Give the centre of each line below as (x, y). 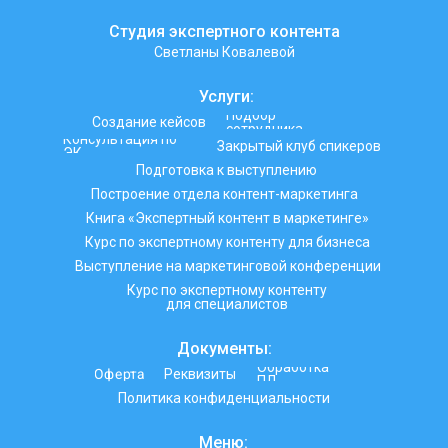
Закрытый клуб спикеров (299, 146)
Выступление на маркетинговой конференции (227, 266)
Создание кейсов (149, 122)
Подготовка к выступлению (226, 170)
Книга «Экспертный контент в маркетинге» (227, 218)
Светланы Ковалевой (224, 52)
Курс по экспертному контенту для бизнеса (227, 242)
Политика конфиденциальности (224, 398)
